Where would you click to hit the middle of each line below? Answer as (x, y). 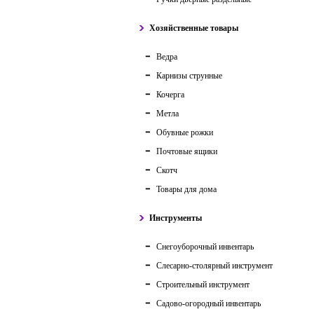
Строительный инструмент (203, 285)
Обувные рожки (185, 132)
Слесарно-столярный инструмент (214, 266)
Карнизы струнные (189, 76)
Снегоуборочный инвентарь (205, 247)
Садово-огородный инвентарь (209, 303)
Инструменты (176, 218)
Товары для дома (186, 189)
